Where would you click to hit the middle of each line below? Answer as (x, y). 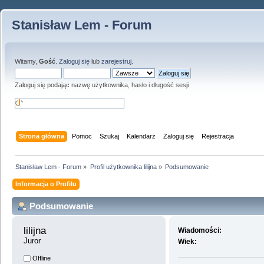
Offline (41, 258)
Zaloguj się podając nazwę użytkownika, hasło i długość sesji (102, 85)
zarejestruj (116, 61)
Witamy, (27, 61)
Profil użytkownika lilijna (123, 166)
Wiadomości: (200, 231)
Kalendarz (141, 136)
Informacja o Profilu (46, 184)
